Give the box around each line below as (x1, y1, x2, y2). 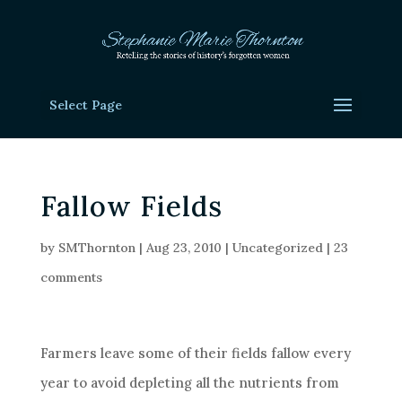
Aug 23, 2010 (145, 240, 222, 256)
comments (39, 269, 102, 285)
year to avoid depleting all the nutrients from (39, 374, 339, 391)
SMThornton (57, 240, 135, 256)
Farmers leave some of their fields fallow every (39, 345, 351, 362)
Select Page (48, 97, 122, 113)
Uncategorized (232, 240, 323, 256)
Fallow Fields (39, 188, 223, 223)
